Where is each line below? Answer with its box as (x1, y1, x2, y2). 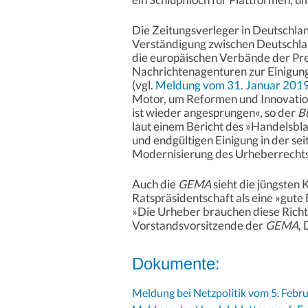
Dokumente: (132, 254, 220, 274)
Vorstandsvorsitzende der (132, 218, 265, 233)
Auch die (132, 177, 178, 192)
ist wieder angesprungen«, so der (132, 105, 298, 120)
